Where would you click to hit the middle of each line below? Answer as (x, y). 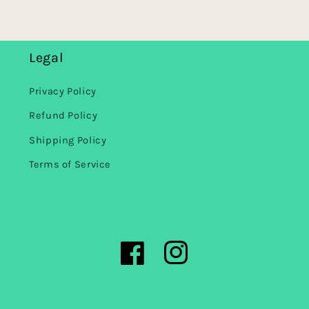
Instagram (189, 261)
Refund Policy (63, 116)
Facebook (144, 261)
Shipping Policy (68, 140)
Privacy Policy (63, 91)
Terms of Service (70, 165)
